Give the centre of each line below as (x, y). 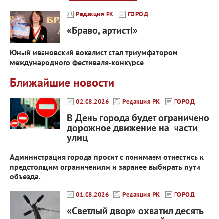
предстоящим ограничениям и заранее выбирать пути (105, 167)
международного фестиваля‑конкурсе (77, 62)
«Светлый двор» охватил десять (135, 211)
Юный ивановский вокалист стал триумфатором (94, 53)
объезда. (25, 177)
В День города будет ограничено (138, 118)
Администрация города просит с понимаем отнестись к (107, 157)
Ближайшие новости (62, 83)
